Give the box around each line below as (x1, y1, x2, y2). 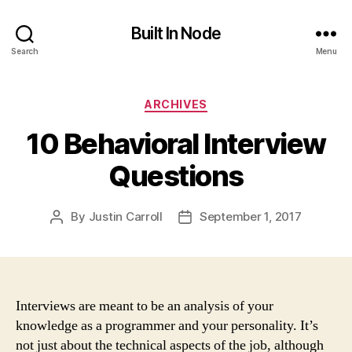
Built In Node (131, 23, 221, 43)
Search (11, 46, 38, 56)
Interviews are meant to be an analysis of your (16, 296, 273, 315)
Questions (108, 158, 244, 193)
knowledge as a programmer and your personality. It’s (16, 316, 318, 335)
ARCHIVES (145, 97, 207, 111)
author (56, 226, 93, 242)
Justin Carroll (88, 208, 163, 224)
